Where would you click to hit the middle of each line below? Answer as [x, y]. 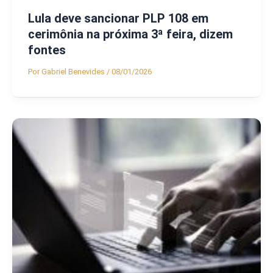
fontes [47, 50]
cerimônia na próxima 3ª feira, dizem [130, 34]
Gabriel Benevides [74, 71]
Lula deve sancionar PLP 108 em [118, 18]
